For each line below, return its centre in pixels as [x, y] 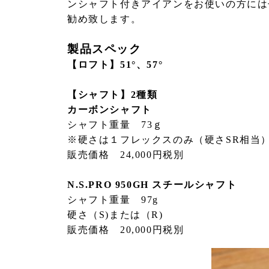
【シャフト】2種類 [113, 94]
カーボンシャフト [110, 109]
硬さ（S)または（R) [115, 214]
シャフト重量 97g [113, 199]
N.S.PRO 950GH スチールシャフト [152, 184]
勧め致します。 [104, 19]
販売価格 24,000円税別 [126, 154]
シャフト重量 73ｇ [116, 124]
